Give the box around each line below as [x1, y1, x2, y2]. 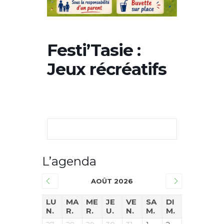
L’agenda [42, 153, 96, 168]
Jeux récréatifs [47, 58, 166, 79]
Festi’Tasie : [47, 39, 140, 60]
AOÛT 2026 [91, 176, 133, 185]
